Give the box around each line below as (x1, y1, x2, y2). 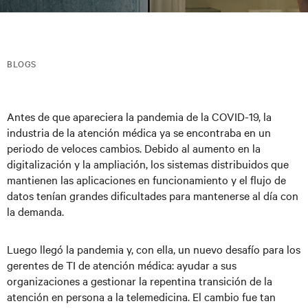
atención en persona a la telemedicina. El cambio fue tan (7, 289, 276, 304)
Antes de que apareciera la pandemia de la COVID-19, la (7, 109, 272, 124)
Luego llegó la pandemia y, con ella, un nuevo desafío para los (7, 241, 300, 256)
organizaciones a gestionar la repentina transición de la (7, 273, 272, 288)
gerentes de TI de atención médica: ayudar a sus (7, 257, 236, 272)
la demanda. (7, 203, 64, 219)
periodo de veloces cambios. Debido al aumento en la (7, 140, 261, 155)
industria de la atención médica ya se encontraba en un (7, 124, 271, 140)
